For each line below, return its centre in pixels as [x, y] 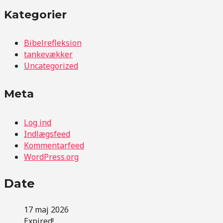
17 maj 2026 [46, 209]
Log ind [38, 122]
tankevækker [48, 54]
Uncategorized [51, 66]
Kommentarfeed [54, 145]
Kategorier [35, 14]
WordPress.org [51, 157]
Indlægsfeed [47, 134]
